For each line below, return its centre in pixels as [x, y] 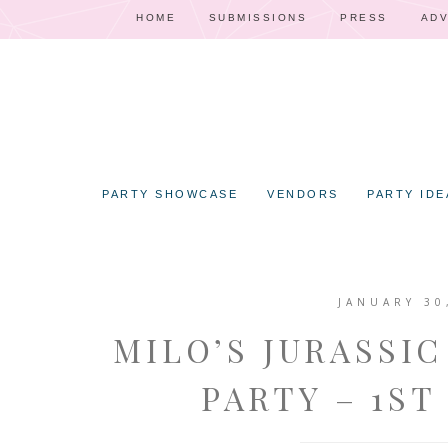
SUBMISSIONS [258, 17]
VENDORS [303, 194]
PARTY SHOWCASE [170, 194]
